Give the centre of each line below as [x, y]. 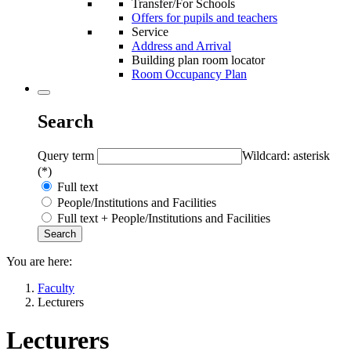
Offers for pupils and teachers [204, 17]
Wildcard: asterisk [286, 155]
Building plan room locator [198, 60]
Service [150, 31]
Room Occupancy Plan [189, 74]
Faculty [56, 288]
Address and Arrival [181, 45]
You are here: [39, 261]
